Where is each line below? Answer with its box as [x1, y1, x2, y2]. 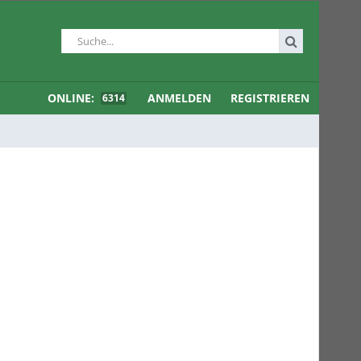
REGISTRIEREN [230, 90, 309, 106]
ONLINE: [48, 90, 98, 106]
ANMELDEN [147, 90, 211, 106]
